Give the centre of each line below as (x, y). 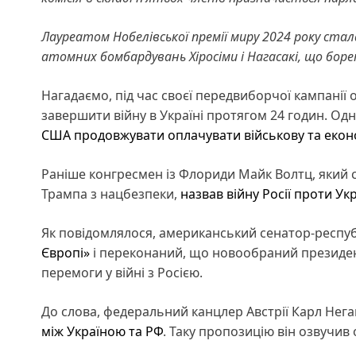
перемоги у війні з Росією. (122, 272)
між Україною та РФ (102, 331)
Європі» (66, 252)
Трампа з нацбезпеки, (111, 193)
